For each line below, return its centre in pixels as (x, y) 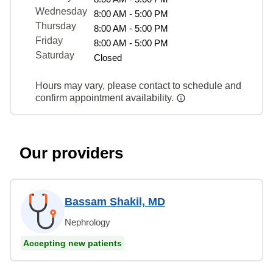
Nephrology (87, 222)
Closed (108, 57)
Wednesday (61, 11)
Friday (49, 40)
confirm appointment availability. (106, 97)
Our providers (71, 153)
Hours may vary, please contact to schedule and (138, 85)
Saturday (55, 55)
